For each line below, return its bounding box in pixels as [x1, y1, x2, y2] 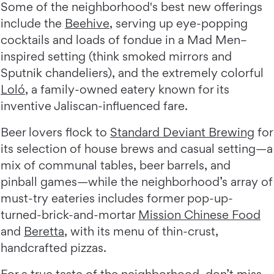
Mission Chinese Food [138, 207, 261, 222]
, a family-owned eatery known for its [25, 81, 229, 97]
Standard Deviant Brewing [110, 124, 254, 139]
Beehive [65, 15, 109, 31]
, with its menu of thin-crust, [64, 223, 218, 239]
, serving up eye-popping [109, 15, 248, 31]
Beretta [24, 223, 64, 239]
